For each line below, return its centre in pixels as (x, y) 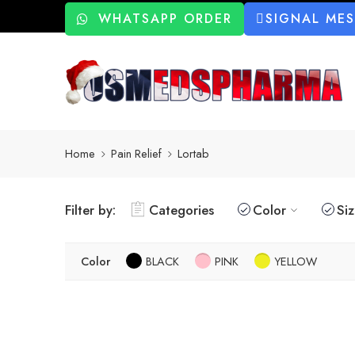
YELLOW (296, 261)
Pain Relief (136, 154)
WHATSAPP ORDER (165, 19)
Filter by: (90, 210)
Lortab (193, 154)
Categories (181, 210)
